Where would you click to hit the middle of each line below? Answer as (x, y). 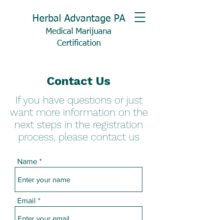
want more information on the (79, 112)
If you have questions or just (79, 100)
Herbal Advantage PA (79, 19)
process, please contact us (79, 137)
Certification (79, 43)
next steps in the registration (79, 124)
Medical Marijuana (79, 32)
